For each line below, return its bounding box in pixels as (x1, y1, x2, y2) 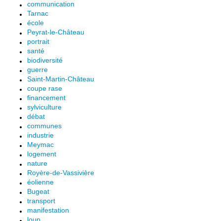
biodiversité (27, 56, 63, 64)
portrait (27, 37, 49, 45)
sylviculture (27, 103, 62, 111)
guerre (27, 66, 48, 74)
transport (27, 197, 55, 205)
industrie (27, 131, 54, 139)
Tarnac (27, 9, 48, 17)
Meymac (27, 141, 54, 148)
